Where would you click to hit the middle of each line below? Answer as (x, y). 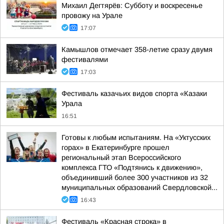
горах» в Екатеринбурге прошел (115, 147)
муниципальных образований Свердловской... (139, 187)
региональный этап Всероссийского (121, 157)
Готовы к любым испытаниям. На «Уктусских (136, 137)
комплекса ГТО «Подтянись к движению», (132, 167)
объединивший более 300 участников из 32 (135, 177)
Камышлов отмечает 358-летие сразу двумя (137, 49)
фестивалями (85, 59)
